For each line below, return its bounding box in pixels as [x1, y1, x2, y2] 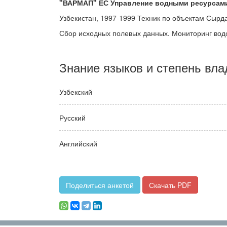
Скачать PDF [149, 180, 192, 190]
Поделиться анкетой [66, 180, 134, 190]
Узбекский [59, 87, 92, 97]
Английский [59, 138, 97, 148]
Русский [59, 112, 86, 123]
